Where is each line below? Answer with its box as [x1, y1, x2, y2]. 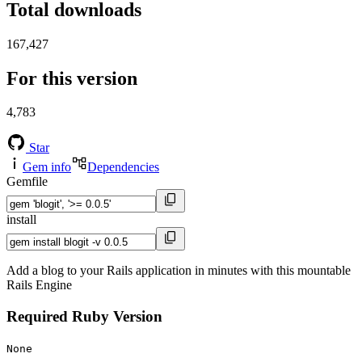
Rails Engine [6, 278, 72, 293]
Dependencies [87, 160, 159, 175]
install [6, 213, 36, 227]
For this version [6, 67, 137, 89]
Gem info [23, 160, 71, 175]
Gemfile [6, 175, 48, 189]
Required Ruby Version [6, 308, 162, 326]
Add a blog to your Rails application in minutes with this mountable [6, 263, 351, 278]
